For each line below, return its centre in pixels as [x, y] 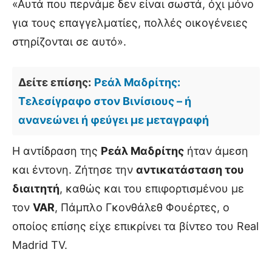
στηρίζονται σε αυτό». [69, 42]
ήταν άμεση [216, 151]
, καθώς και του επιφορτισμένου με [152, 189]
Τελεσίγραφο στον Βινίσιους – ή [105, 101]
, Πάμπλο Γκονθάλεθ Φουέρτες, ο [142, 208]
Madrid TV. [40, 245]
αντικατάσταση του [190, 170]
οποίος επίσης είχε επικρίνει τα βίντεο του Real [135, 226]
